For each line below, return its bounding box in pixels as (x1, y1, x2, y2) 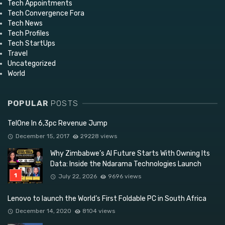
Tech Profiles (8, 29, 49, 38)
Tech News (8, 19, 43, 28)
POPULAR (8, 99, 51, 108)
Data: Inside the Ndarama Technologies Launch (50, 159, 201, 168)
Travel (8, 49, 28, 58)
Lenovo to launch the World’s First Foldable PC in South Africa (8, 194, 206, 203)
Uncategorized (8, 59, 56, 68)
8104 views (82, 207, 116, 215)
